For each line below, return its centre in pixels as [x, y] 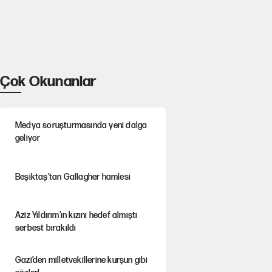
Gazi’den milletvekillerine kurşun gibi [81, 260]
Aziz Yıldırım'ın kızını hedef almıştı [76, 216]
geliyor [28, 138]
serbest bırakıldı [46, 228]
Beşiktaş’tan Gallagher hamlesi [73, 177]
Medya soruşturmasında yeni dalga [81, 126]
